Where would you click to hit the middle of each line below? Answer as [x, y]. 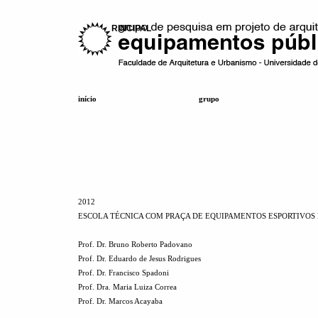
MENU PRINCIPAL [115, 28]
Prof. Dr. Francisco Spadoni [124, 273]
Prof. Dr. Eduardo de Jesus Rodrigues [139, 258]
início [87, 99]
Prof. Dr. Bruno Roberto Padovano [135, 244]
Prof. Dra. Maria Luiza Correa [127, 287]
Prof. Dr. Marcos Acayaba [120, 301]
